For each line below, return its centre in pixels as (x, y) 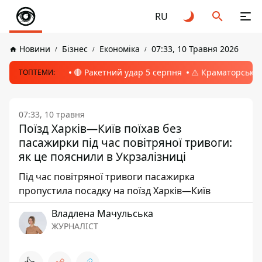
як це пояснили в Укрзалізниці (102, 156)
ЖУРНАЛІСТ (75, 226)
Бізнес (75, 49)
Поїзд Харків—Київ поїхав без (100, 128)
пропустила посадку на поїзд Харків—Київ (115, 191)
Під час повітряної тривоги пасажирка (107, 177)
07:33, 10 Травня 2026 (195, 49)
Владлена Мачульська (102, 213)
